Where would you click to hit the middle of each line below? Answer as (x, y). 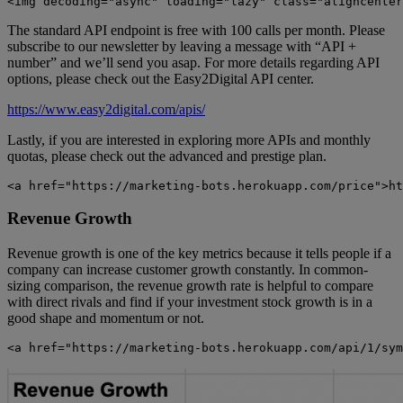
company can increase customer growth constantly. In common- (188, 270)
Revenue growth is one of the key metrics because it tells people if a (199, 254)
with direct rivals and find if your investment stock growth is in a (190, 302)
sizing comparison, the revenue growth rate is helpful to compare (190, 286)
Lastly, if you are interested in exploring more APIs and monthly (189, 139)
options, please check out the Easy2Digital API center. (161, 78)
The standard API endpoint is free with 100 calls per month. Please (196, 30)
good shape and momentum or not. (106, 318)
